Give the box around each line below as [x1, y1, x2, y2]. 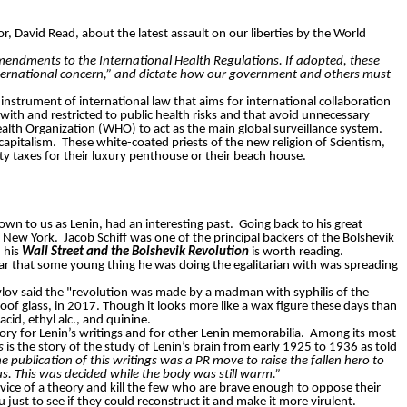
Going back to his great [239, 218, 362, 233]
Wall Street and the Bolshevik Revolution [22, 245, 252, 260]
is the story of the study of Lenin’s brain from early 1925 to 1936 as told [4, 341, 397, 355]
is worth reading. [252, 245, 343, 260]
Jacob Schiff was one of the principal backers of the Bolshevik [64, 232, 394, 246]
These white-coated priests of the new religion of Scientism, [62, 136, 385, 151]
